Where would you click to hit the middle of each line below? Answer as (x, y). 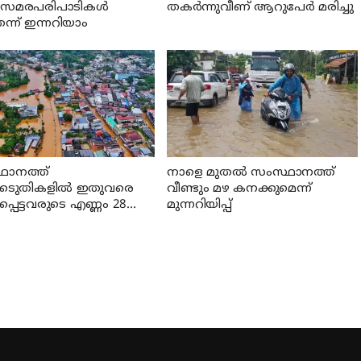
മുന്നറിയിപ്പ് (199, 205)
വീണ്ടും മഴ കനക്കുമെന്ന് (239, 189)
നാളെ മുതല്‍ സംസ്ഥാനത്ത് (251, 172)
